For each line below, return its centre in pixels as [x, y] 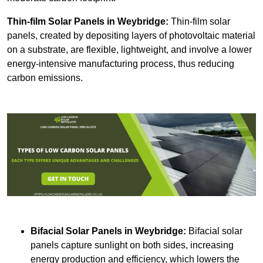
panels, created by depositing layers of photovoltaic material [131, 36]
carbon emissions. [45, 78]
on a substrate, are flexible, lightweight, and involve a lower [129, 50]
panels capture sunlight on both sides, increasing [132, 245]
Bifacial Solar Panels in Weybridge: [108, 231]
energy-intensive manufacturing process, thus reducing [121, 64]
